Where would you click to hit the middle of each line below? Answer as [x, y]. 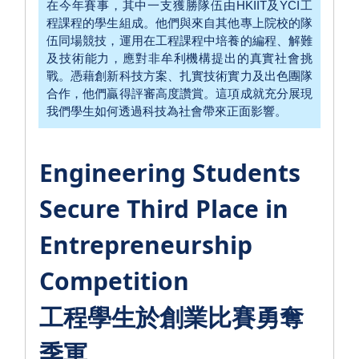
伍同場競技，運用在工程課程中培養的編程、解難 [179, 41]
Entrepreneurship [146, 245]
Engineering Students [170, 173]
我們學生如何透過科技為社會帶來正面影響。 [167, 111]
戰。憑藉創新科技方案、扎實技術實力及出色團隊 [179, 76]
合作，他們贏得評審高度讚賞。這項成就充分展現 [179, 94]
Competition [114, 281]
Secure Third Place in [164, 209]
